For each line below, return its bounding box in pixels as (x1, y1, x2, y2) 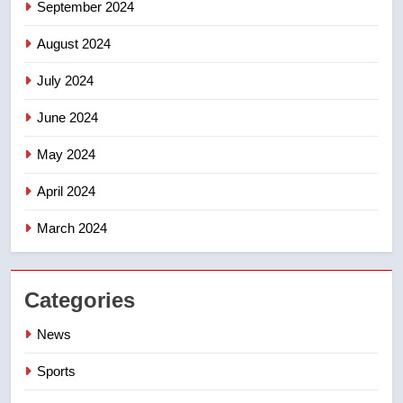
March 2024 (37, 220, 107, 237)
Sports (37, 363, 76, 380)
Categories (24, 288, 135, 313)
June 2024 (37, 110, 98, 126)
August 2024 (37, 36, 111, 52)
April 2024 (37, 184, 95, 200)
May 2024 (37, 147, 95, 163)
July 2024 (37, 73, 94, 89)
